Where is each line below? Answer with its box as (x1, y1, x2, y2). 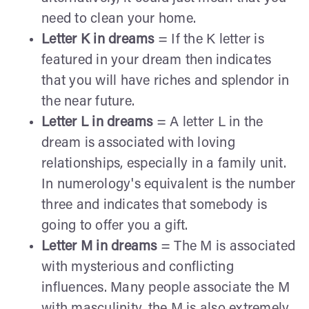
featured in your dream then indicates (41, 53, 272, 68)
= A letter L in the (152, 115, 263, 130)
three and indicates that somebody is (41, 198, 267, 212)
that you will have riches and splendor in (41, 74, 290, 88)
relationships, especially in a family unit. (41, 157, 286, 171)
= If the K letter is (154, 32, 264, 47)
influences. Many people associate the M (41, 281, 290, 295)
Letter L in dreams (41, 115, 153, 130)
